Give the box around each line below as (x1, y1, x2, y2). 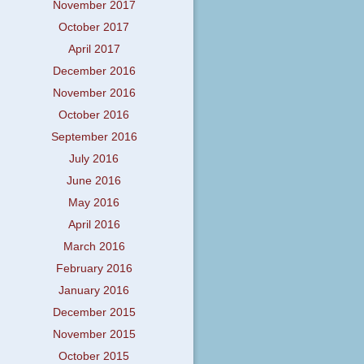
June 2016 (67, 175, 122, 188)
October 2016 (58, 109, 130, 122)
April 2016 (67, 219, 120, 232)
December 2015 (52, 306, 136, 319)
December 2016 (52, 65, 136, 78)
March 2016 (63, 240, 125, 253)
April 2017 (67, 43, 120, 56)
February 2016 (55, 262, 132, 275)
